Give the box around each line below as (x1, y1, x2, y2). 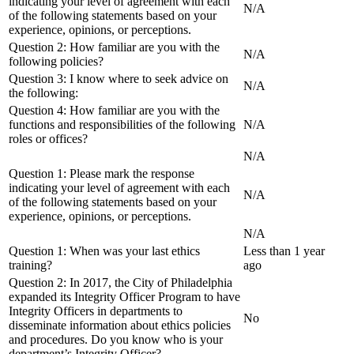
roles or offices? (9, 131, 88, 145)
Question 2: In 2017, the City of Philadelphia (9, 275, 232, 289)
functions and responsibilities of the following (9, 117, 235, 131)
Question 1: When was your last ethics (9, 243, 200, 258)
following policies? (9, 54, 104, 68)
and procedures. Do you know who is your (9, 332, 223, 346)
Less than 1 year (243, 243, 325, 258)
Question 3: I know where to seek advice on (9, 71, 228, 85)
